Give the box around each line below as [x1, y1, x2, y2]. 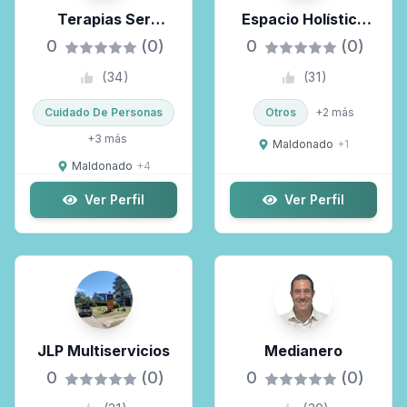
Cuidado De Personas [45, 105, 163, 119]
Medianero [264, 342, 342, 360]
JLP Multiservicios [37, 342, 170, 360]
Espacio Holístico [241, 10, 366, 28]
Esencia [74, 32, 133, 50]
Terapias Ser [56, 10, 151, 28]
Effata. [278, 32, 329, 50]
